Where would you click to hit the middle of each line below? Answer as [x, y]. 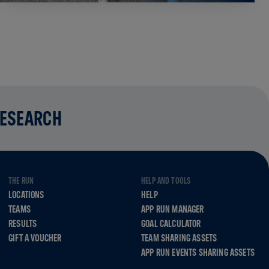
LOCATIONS [26, 194]
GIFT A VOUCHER [35, 237]
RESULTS [23, 223]
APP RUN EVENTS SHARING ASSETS [198, 252]
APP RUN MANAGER [173, 209]
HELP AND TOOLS [166, 180]
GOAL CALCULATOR [171, 223]
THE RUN [21, 180]
